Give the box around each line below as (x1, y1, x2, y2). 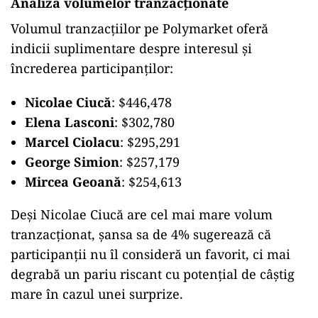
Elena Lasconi (25, 114, 114, 131)
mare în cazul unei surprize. (11, 285, 183, 302)
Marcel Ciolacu (25, 133, 120, 150)
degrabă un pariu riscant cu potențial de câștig (11, 265, 295, 283)
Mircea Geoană (25, 173, 121, 190)
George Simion (25, 153, 119, 170)
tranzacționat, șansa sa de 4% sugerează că (11, 226, 271, 243)
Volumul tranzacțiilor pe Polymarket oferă (11, 20, 268, 37)
